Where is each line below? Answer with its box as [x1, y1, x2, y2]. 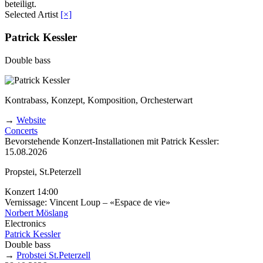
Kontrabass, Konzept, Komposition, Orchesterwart [5, 95, 193, 105]
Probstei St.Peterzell [16, 249, 90, 260]
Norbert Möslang [5, 207, 68, 218]
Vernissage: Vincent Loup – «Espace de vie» [5, 197, 170, 207]
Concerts [5, 125, 38, 136]
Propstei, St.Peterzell [5, 166, 81, 177]
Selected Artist [5, 9, 58, 20]
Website [16, 114, 46, 125]
